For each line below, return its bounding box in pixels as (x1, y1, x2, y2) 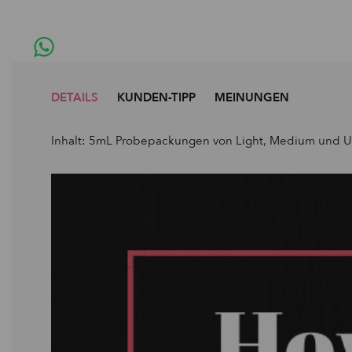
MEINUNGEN (214, 89, 289, 105)
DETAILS (51, 89, 98, 105)
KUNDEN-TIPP (117, 89, 196, 105)
